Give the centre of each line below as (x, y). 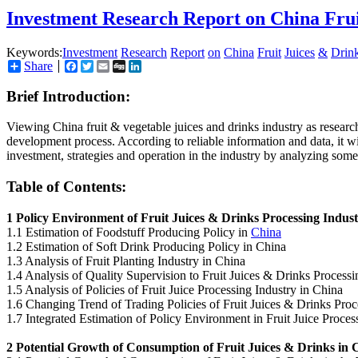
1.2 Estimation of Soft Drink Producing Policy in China (146, 246)
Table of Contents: (66, 187)
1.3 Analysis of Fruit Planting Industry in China (126, 261)
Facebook (102, 66)
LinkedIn (165, 66)
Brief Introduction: (68, 96)
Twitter (111, 66)
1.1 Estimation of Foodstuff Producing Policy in (129, 232)
